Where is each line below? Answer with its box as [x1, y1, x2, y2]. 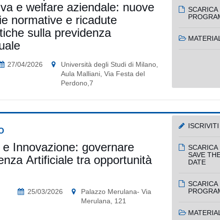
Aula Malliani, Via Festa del [61, 69, 145, 78]
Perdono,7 [61, 79, 94, 87]
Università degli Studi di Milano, [61, 60, 159, 68]
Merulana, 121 [81, 196, 126, 205]
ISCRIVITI [188, 121, 219, 130]
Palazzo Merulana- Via [81, 187, 151, 195]
